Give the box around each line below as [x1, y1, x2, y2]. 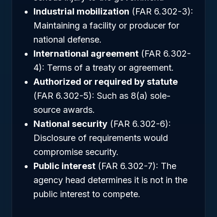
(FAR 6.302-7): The [95, 161, 176, 171]
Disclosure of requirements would [33, 133, 168, 143]
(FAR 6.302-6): [108, 119, 171, 129]
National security [33, 119, 108, 129]
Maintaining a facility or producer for [33, 20, 179, 31]
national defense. [33, 34, 102, 45]
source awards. [33, 105, 95, 115]
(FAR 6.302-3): [129, 6, 193, 16]
